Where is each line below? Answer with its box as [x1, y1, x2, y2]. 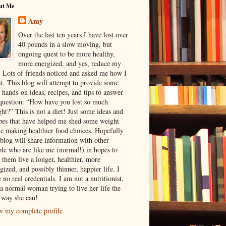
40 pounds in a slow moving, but [18, 39, 112, 49]
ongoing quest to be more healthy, [18, 48, 115, 59]
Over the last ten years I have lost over [18, 29, 128, 39]
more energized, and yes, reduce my [18, 58, 121, 68]
